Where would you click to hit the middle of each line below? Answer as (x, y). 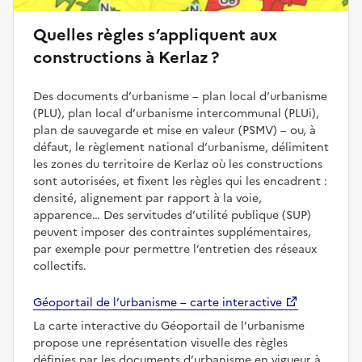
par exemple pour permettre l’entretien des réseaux (175, 249)
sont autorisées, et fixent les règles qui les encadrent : (180, 181)
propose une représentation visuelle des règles (160, 343)
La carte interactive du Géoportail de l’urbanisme (169, 326)
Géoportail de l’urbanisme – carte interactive (158, 302)
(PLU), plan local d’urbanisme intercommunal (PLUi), (176, 113)
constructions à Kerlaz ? (126, 57)
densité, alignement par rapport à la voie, (147, 198)
